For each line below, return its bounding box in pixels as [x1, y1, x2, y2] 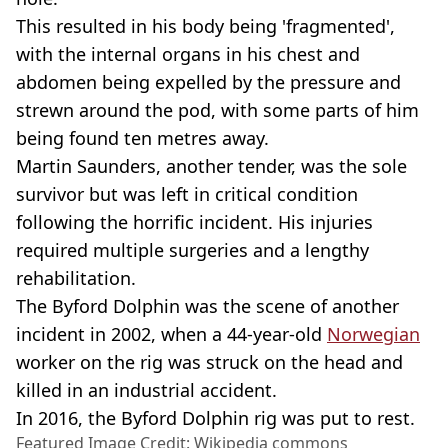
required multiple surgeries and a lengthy [16, 238, 369, 263]
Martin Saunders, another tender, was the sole [16, 154, 407, 179]
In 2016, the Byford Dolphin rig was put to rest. [16, 406, 415, 431]
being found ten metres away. [16, 126, 269, 151]
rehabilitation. [16, 266, 136, 291]
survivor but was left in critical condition [16, 182, 358, 207]
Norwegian [327, 322, 420, 347]
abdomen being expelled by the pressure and [16, 70, 401, 95]
